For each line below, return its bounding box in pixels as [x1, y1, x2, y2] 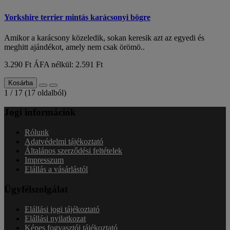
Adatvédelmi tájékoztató [25, 137, 103, 146]
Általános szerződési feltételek [25, 146, 122, 156]
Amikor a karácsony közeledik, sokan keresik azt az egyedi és [4, 33, 204, 42]
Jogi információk [4, 107, 76, 118]
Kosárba [8, 79, 33, 87]
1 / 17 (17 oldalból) [4, 88, 66, 97]
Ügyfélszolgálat [4, 183, 68, 195]
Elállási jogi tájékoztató [25, 204, 100, 214]
